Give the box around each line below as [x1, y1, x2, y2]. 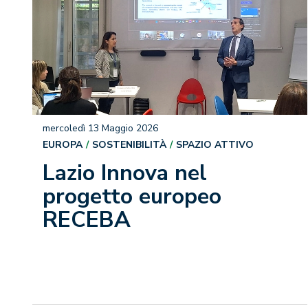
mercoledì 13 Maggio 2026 [43, 122, 158, 135]
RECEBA [43, 205, 131, 234]
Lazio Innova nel [43, 158, 207, 188]
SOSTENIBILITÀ [92, 138, 166, 151]
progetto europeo [43, 181, 221, 211]
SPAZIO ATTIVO [176, 138, 254, 151]
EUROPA [43, 138, 82, 151]
